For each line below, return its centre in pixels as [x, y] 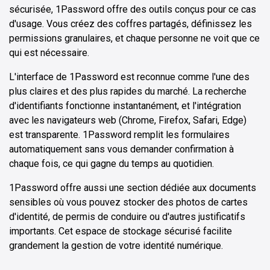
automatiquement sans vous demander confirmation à [121, 149]
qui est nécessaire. [49, 53]
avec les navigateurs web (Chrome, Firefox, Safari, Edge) [128, 121]
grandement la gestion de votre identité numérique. [116, 246]
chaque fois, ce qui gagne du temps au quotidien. [111, 164]
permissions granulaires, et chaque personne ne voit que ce [134, 39]
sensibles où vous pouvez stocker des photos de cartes [128, 202]
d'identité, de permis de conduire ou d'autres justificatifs [127, 217]
